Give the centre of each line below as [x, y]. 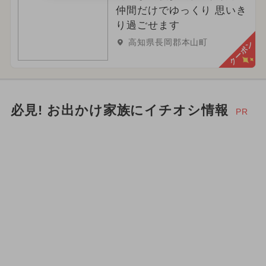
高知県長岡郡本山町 [168, 42]
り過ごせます [148, 26]
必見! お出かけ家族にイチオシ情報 [120, 110]
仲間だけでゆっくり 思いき [181, 11]
